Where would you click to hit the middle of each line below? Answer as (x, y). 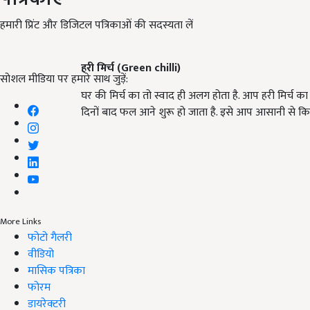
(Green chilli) (149, 69)
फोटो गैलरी (50, 237)
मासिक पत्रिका (56, 271)
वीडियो (41, 254)
